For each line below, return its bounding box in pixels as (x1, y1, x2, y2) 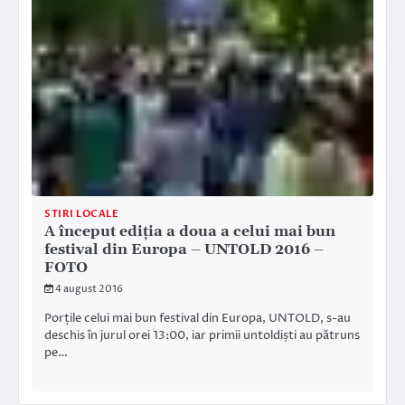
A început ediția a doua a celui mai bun (44, 221, 335, 240)
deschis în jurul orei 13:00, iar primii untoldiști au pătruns (44, 326, 360, 344)
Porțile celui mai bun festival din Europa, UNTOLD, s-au (44, 309, 351, 326)
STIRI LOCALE (44, 206, 118, 221)
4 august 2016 (55, 281, 123, 296)
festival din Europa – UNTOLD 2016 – (44, 240, 324, 259)
